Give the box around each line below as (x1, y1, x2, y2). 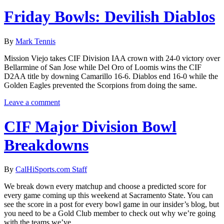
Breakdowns (4, 136, 88, 154)
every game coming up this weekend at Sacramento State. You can (4, 191, 213, 200)
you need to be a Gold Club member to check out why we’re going (4, 209, 215, 218)
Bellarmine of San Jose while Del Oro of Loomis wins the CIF (4, 62, 201, 71)
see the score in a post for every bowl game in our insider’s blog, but (4, 200, 219, 209)
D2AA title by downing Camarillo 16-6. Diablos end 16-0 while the (4, 71, 218, 80)
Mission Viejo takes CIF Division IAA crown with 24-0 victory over (4, 53, 220, 62)
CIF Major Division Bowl (4, 117, 176, 135)
